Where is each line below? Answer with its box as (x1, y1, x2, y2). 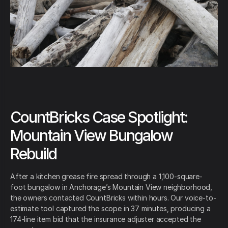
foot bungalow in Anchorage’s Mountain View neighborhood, (10, 182, 213, 191)
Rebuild (10, 144, 56, 163)
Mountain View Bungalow (10, 126, 173, 145)
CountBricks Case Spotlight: (10, 107, 187, 126)
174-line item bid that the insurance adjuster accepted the (10, 214, 201, 223)
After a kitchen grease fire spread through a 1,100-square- (10, 172, 203, 181)
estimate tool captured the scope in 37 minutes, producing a (10, 204, 211, 213)
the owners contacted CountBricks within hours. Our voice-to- (10, 193, 216, 202)
